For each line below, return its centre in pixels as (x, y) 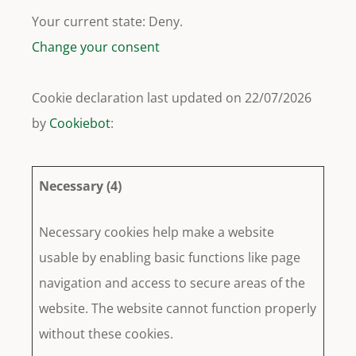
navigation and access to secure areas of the (172, 283)
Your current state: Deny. (109, 22)
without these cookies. (106, 334)
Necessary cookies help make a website (157, 232)
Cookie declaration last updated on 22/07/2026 (172, 98)
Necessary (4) (81, 186)
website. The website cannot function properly (178, 309)
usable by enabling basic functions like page (170, 258)
